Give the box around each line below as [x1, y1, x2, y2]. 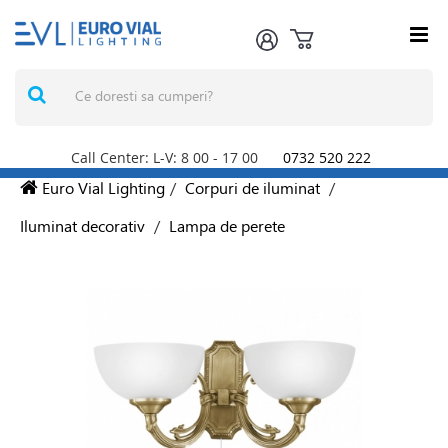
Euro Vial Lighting [38, 176, 165, 199]
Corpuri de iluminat [185, 176, 320, 199]
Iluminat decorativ [20, 214, 145, 237]
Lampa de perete [169, 214, 285, 237]
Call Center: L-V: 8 [70, 148, 193, 167]
